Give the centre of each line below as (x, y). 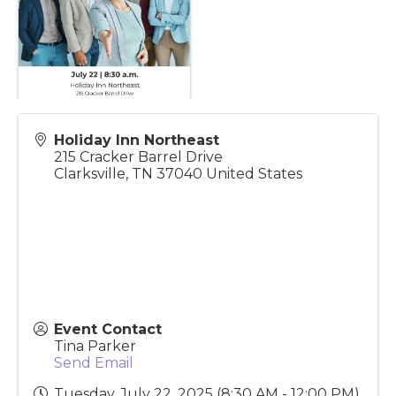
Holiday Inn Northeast (137, 175)
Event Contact (108, 364)
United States (254, 209)
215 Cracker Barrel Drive (138, 192)
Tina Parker (95, 381)
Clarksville (90, 209)
